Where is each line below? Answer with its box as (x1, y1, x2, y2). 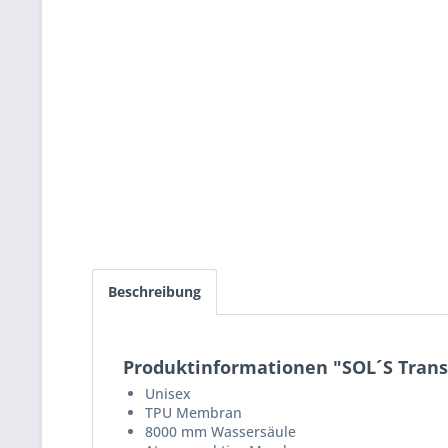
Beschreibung (108, 282, 201, 301)
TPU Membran (145, 403, 242, 422)
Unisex (145, 384, 191, 403)
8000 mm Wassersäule (145, 422, 296, 441)
